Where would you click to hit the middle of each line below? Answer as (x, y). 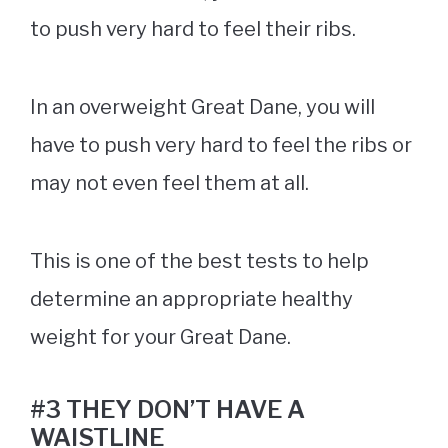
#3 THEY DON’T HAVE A (167, 410)
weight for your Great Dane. (160, 337)
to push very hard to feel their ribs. (195, 29)
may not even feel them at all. (171, 183)
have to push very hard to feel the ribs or (221, 145)
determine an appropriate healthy (191, 299)
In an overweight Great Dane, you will (202, 107)
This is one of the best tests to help (199, 261)
